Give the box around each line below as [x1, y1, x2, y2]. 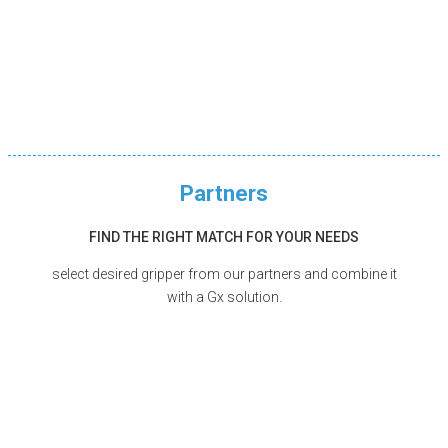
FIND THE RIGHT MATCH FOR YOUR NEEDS [89, 228, 359, 245]
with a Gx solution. [166, 288, 282, 305]
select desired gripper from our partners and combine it [51, 265, 397, 282]
